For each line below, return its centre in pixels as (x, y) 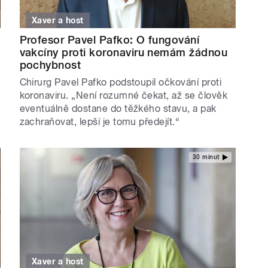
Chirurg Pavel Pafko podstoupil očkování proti (121, 82)
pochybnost (50, 65)
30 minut (206, 157)
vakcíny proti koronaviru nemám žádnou (124, 52)
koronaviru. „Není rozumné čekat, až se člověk (124, 95)
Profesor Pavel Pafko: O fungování (109, 39)
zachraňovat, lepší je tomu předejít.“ (100, 121)
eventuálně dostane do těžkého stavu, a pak (118, 108)
